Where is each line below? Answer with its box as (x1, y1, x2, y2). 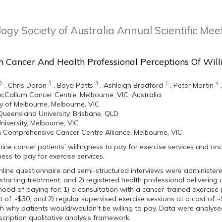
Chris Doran (8, 81, 47, 90)
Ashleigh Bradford (104, 81, 163, 90)
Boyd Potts (57, 81, 93, 90)
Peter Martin (173, 81, 214, 90)
